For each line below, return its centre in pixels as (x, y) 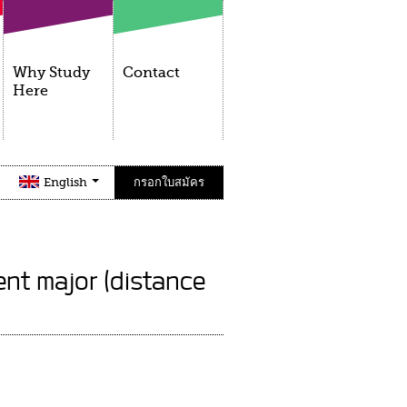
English (67, 182)
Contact (151, 73)
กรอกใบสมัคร (169, 182)
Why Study (51, 73)
